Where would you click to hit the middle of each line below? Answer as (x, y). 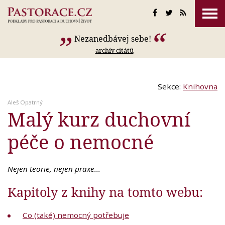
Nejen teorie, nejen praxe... (54, 169)
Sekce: (170, 87)
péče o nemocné (81, 142)
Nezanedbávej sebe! (113, 39)
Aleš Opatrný (25, 102)
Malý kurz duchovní (99, 119)
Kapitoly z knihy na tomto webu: (105, 192)
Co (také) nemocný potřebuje (76, 215)
